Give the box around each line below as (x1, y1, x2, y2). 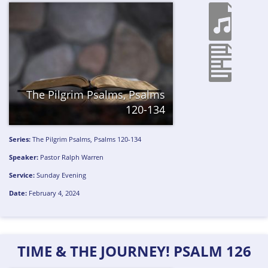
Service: (9, 170, 35, 179)
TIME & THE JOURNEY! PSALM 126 (17, 241, 251, 261)
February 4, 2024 (27, 188, 80, 197)
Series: (9, 135, 31, 144)
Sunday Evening (36, 170, 87, 179)
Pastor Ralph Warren (40, 152, 104, 162)
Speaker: (9, 152, 39, 162)
